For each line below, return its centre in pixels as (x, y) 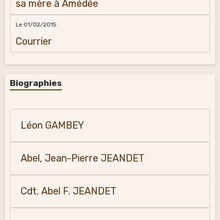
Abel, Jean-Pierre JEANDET (82, 158)
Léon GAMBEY (52, 125)
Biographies (36, 83)
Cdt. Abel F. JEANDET (69, 191)
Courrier (34, 41)
